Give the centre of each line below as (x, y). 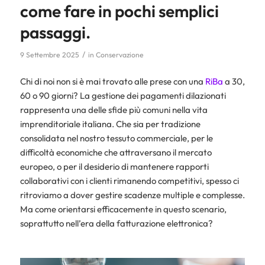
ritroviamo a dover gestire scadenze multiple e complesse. (132, 195)
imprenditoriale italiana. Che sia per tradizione (110, 124)
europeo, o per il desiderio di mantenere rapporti (114, 166)
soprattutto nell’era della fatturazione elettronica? (116, 223)
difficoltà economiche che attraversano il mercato (116, 152)
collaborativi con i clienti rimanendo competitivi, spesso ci (129, 180)
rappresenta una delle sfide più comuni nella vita (114, 109)
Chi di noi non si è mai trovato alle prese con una (112, 81)
